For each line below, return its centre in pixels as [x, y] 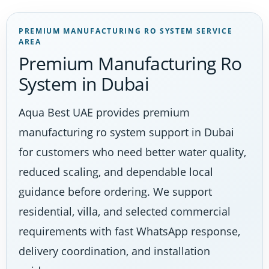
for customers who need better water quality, [132, 152]
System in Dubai [84, 83]
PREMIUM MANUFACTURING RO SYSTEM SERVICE [126, 31]
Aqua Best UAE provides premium [104, 112]
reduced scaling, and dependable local [116, 171]
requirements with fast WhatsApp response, [129, 231]
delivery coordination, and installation [114, 251]
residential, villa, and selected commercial [125, 211]
